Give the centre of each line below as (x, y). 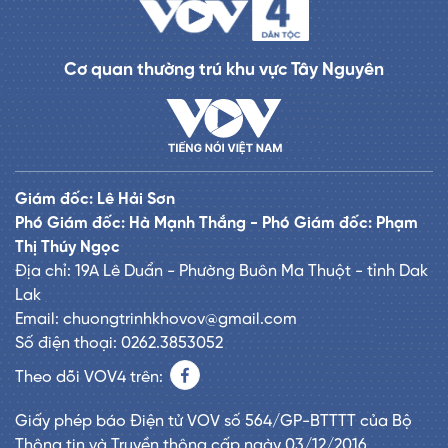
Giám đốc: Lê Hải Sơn (95, 200)
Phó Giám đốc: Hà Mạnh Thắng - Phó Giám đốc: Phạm (216, 224)
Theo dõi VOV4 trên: (91, 378)
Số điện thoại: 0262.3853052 (119, 344)
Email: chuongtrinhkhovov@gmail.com (156, 320)
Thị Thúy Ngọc (67, 248)
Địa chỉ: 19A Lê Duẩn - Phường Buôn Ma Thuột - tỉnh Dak (221, 272)
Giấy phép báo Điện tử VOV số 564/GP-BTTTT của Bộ (213, 422)
